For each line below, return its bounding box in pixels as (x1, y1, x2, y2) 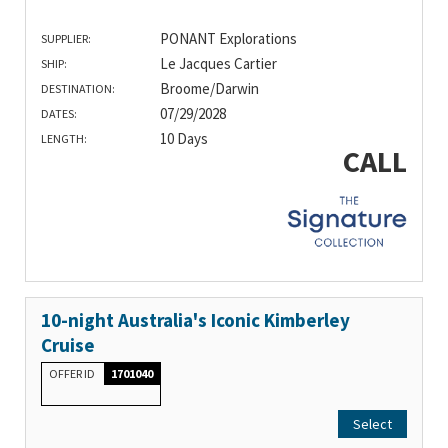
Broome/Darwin (159, 78, 259, 98)
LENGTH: (41, 130, 87, 146)
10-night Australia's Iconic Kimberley (41, 307, 350, 332)
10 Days (159, 128, 208, 148)
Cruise (41, 332, 95, 357)
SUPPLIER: (41, 30, 91, 46)
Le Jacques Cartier (159, 53, 277, 73)
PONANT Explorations (159, 28, 297, 48)
